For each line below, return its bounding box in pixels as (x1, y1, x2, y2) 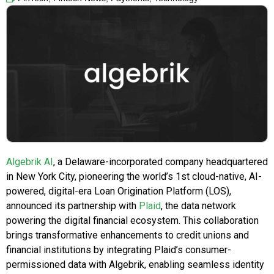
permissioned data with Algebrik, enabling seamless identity (6, 259, 264, 271)
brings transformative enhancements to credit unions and (6, 229, 249, 242)
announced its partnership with (6, 200, 139, 212)
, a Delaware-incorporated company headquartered (53, 156, 268, 168)
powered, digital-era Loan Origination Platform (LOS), (6, 185, 231, 198)
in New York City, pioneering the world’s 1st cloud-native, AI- (6, 171, 262, 183)
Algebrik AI (6, 156, 53, 168)
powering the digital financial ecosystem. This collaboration (6, 215, 259, 227)
